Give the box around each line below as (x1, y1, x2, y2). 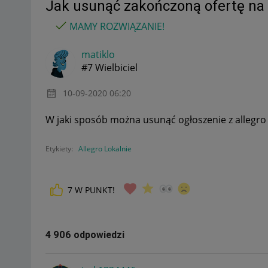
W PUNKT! (75, 184, 115, 196)
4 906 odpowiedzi (45, 229, 124, 241)
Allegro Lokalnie (78, 143, 132, 154)
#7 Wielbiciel (81, 60, 138, 74)
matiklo (81, 47, 115, 61)
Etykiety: (45, 143, 73, 154)
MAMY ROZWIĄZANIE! (69, 19, 165, 33)
